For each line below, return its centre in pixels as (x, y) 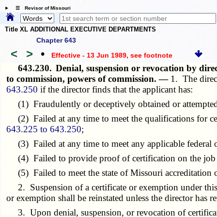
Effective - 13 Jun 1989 (89, 55)
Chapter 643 (56, 40)
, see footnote (149, 55)
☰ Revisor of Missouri (40, 8)
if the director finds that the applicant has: (116, 89)
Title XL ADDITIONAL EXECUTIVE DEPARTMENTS (80, 30)
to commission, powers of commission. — (89, 78)
